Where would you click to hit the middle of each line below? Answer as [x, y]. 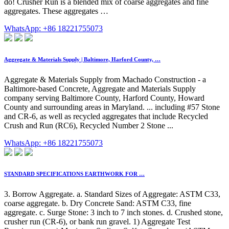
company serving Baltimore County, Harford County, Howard [104, 98]
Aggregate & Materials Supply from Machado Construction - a [105, 80]
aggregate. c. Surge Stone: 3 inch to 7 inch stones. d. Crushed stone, [113, 213]
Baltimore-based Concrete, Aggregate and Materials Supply [100, 89]
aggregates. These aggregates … [56, 11]
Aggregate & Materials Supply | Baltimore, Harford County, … [82, 60]
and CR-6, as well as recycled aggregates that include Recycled [106, 117]
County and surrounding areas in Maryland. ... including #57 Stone [112, 107]
